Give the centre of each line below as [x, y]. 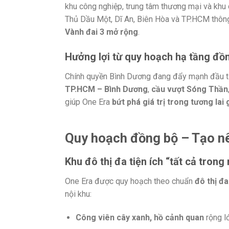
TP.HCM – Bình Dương [106, 89]
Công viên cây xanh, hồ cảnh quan [140, 217]
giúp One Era [88, 102]
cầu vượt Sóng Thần [190, 89]
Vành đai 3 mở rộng [101, 32]
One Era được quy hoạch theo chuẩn [130, 181]
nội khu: [78, 194]
